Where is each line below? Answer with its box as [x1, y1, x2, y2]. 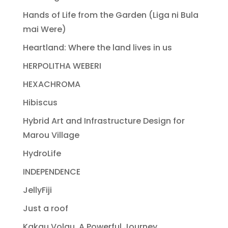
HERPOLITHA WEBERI [22, 60, 101, 72]
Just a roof [22, 202, 68, 214]
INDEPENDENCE [22, 165, 80, 178]
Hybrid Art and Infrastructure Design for [22, 115, 185, 127]
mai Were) [22, 23, 66, 35]
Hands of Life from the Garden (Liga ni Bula [22, 9, 198, 21]
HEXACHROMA [22, 78, 80, 90]
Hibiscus [22, 96, 58, 108]
